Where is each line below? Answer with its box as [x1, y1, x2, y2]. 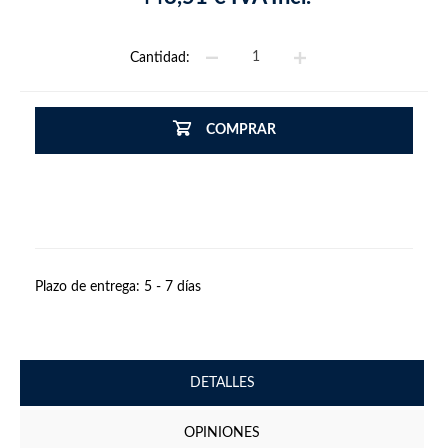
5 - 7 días [144, 279, 201, 294]
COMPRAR [205, 122, 276, 137]
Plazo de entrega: [35, 279, 140, 294]
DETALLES [189, 375, 255, 390]
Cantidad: [130, 50, 190, 65]
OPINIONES [184, 425, 260, 440]
